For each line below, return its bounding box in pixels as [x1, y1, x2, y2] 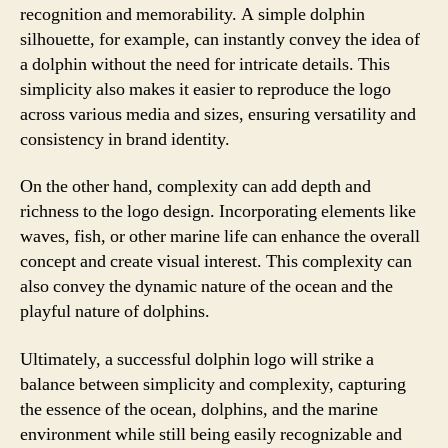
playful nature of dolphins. [20, 300, 210, 323]
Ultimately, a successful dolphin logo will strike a [20, 347, 374, 371]
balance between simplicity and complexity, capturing [20, 372, 406, 396]
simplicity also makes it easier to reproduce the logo [20, 77, 391, 101]
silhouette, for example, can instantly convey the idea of [20, 27, 420, 51]
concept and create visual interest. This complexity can [20, 250, 412, 273]
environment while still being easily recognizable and [20, 422, 402, 446]
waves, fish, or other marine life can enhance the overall [20, 225, 420, 248]
